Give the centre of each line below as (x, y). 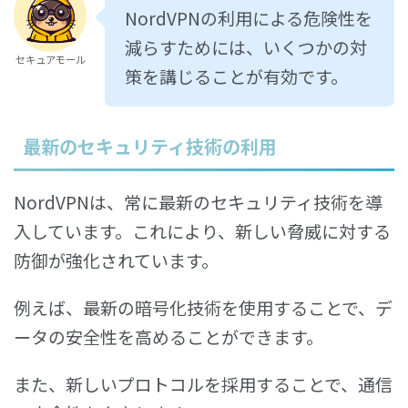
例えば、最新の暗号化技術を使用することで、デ (203, 307)
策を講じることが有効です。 (236, 76)
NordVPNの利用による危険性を (249, 17)
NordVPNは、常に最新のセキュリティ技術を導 (198, 201)
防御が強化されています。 (116, 260)
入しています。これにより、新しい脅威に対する (202, 230)
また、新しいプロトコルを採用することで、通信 (203, 383)
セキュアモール (50, 59)
